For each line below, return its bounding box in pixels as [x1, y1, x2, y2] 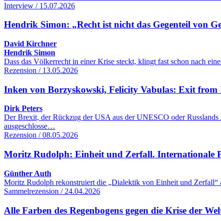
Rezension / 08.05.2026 [4, 131, 78, 140]
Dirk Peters [4, 104, 42, 113]
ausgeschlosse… [4, 122, 55, 131]
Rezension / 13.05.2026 [4, 66, 78, 74]
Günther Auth [4, 169, 51, 178]
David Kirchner [4, 39, 57, 48]
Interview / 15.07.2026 [4, 1, 75, 10]
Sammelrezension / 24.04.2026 [4, 186, 100, 195]
